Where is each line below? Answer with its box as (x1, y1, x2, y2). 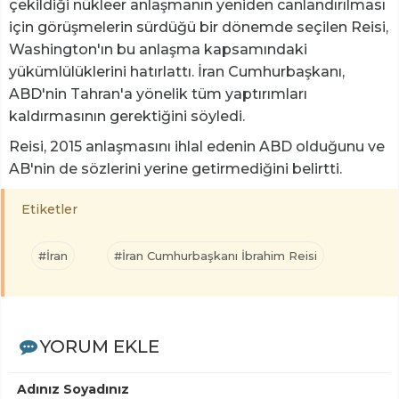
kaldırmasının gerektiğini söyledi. (9, 107, 248, 125)
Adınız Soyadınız (17, 380, 129, 397)
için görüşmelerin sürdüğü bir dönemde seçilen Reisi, (9, 18, 388, 36)
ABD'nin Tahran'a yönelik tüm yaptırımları (9, 85, 307, 102)
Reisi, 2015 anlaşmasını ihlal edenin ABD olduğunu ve (9, 137, 385, 155)
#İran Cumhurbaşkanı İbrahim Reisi (114, 248, 317, 263)
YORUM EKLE (39, 335, 159, 357)
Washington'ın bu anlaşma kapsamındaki (9, 40, 307, 58)
